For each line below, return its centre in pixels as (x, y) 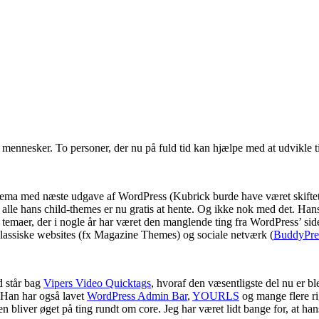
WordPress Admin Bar (137, 296)
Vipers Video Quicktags (97, 283)
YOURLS (216, 296)
